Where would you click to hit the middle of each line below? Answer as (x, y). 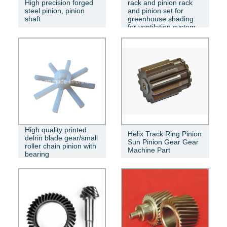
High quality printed (55, 129)
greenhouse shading (161, 19)
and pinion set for (156, 11)
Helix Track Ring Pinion (165, 134)
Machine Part (149, 150)
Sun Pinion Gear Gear (163, 142)
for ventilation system (162, 27)
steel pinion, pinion (54, 11)
